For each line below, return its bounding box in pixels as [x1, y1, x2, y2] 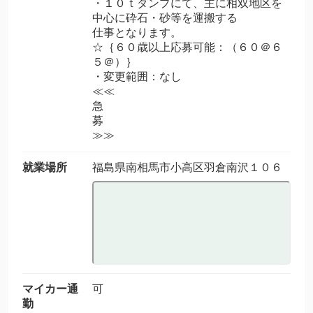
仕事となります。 [92, 27, 182, 38]
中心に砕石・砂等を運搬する [92, 12, 238, 24]
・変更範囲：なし [92, 71, 182, 82]
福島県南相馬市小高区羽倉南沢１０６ [92, 161, 282, 173]
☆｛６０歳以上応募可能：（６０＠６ [92, 41, 282, 53]
